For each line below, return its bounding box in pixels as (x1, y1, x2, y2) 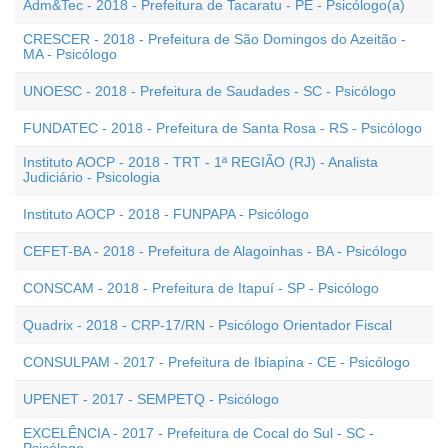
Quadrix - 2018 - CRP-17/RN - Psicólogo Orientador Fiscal (23, 317, 392, 333)
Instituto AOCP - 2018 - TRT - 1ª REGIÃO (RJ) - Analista (23, 154, 378, 170)
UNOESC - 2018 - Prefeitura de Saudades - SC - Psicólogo (23, 83, 396, 99)
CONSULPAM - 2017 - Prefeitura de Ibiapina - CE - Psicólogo (23, 354, 410, 370)
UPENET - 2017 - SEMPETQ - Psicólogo (23, 391, 279, 407)
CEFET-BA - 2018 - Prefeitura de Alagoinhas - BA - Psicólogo (23, 243, 407, 259)
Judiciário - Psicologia (23, 169, 160, 185)
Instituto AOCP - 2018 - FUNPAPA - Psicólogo (23, 206, 309, 222)
